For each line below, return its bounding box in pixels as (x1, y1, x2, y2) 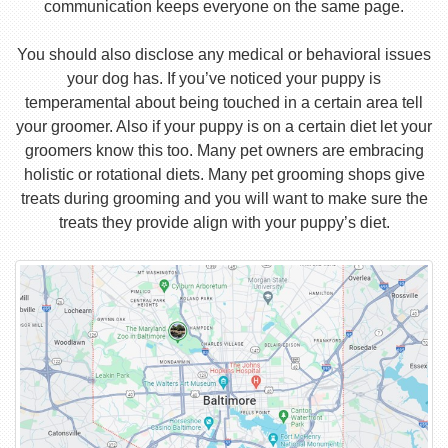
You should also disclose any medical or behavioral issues (17, 46, 431, 63)
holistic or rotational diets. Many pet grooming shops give (23, 166, 425, 183)
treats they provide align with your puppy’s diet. (58, 214, 390, 231)
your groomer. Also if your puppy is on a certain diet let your (16, 118, 432, 135)
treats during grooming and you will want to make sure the (20, 190, 428, 207)
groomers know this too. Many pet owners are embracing (24, 142, 424, 159)
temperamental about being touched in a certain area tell (25, 94, 423, 111)
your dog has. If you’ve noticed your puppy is (67, 70, 381, 87)
